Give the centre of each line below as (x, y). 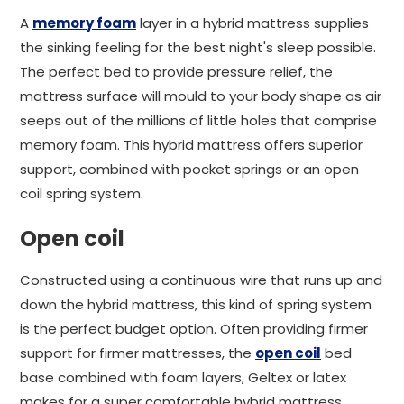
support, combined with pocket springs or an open (189, 169)
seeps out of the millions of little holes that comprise (198, 120)
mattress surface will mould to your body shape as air (201, 96)
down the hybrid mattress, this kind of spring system (196, 304)
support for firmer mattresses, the (138, 353)
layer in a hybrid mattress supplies (252, 23)
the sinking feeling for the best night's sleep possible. (198, 47)
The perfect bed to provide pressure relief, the (176, 72)
